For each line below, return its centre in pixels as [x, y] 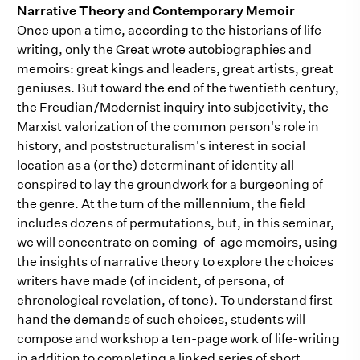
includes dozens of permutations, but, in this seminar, [176, 223]
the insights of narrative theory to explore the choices [175, 262]
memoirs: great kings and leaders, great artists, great [175, 69]
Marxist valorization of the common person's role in [168, 127]
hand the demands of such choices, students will [161, 319]
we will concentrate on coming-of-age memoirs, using [177, 242]
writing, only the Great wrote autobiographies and [164, 49]
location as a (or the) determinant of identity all [155, 165]
